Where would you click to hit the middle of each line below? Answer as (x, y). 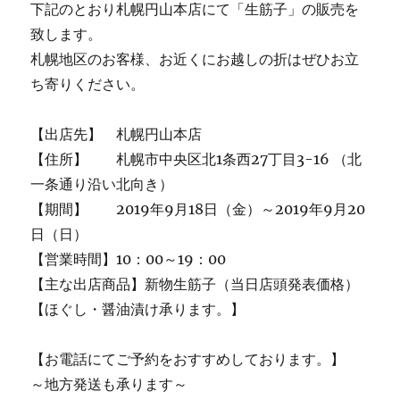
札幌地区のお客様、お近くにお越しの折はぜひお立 (195, 58)
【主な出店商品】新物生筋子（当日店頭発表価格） (195, 283)
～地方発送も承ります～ (109, 383)
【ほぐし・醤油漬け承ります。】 (138, 308)
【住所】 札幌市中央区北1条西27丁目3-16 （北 (196, 158)
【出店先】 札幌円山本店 (117, 133)
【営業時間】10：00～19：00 (129, 258)
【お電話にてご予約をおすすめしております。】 (188, 358)
